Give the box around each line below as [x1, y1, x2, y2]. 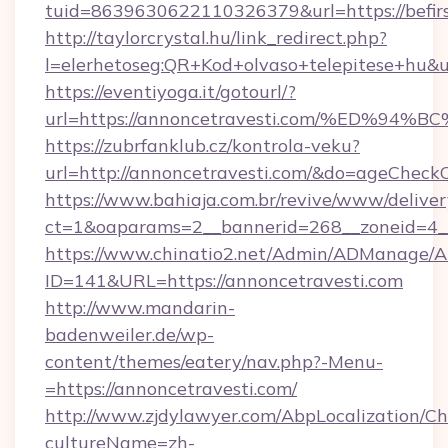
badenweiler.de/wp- [45, 323, 214, 346]
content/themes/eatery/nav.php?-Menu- [45, 350, 383, 373]
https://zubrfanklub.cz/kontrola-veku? [45, 134, 360, 157]
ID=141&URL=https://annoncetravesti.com [45, 269, 403, 292]
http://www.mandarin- [45, 296, 235, 319]
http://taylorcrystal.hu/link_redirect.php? [45, 26, 387, 49]
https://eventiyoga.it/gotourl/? [45, 80, 296, 103]
